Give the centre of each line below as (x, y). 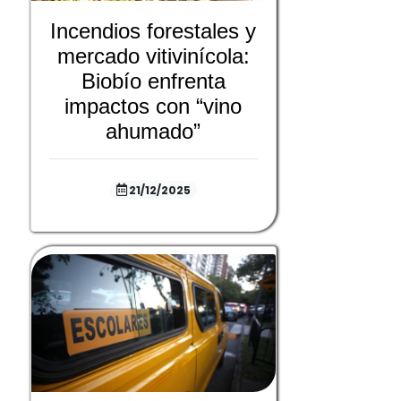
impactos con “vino (154, 107)
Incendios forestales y (154, 31)
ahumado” (154, 132)
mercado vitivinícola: (153, 56)
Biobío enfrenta (153, 81)
